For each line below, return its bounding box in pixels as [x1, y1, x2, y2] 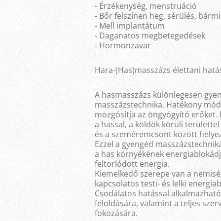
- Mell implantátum [95, 20, 165, 32]
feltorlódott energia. [95, 158, 170, 170]
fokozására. [95, 208, 138, 219]
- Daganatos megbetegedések [95, 30, 205, 41]
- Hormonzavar [95, 40, 151, 51]
